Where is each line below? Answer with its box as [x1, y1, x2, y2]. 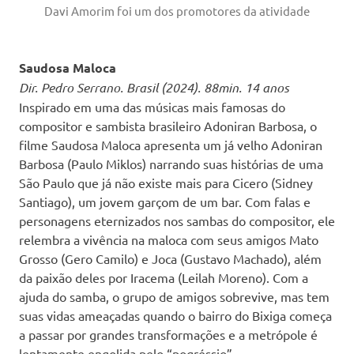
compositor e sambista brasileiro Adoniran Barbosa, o [19, 118, 317, 134]
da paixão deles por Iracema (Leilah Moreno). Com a [19, 269, 308, 286]
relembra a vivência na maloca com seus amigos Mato [19, 232, 318, 248]
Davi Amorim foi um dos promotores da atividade [44, 3, 310, 19]
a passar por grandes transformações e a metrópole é [19, 326, 318, 343]
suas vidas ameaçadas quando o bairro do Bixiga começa [19, 307, 332, 324]
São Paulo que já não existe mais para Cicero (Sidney [19, 175, 313, 191]
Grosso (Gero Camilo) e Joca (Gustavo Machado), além [19, 250, 322, 267]
